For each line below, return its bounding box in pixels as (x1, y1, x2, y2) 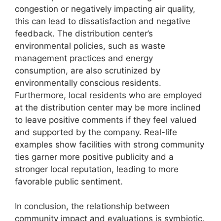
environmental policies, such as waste (15, 40, 165, 51)
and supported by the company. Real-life (15, 127, 177, 137)
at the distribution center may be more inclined (15, 102, 201, 112)
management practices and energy (15, 53, 153, 63)
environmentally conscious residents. (15, 77, 161, 88)
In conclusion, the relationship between (15, 201, 170, 211)
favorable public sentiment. (15, 176, 123, 186)
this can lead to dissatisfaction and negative (15, 16, 190, 26)
